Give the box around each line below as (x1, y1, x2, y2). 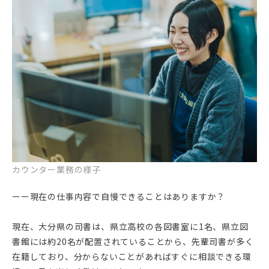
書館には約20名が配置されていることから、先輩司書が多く (12, 235, 254, 247)
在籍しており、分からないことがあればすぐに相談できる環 (12, 250, 252, 262)
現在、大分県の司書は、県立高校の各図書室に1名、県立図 (12, 220, 249, 232)
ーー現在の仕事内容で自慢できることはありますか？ (12, 190, 226, 202)
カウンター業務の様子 (12, 163, 101, 175)
